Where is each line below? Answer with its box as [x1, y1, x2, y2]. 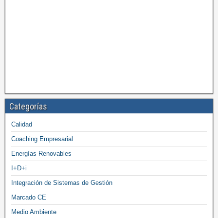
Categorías [9, 101, 47, 111]
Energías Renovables [11, 150, 72, 157]
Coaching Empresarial [11, 135, 73, 143]
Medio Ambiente [11, 208, 56, 216]
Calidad [11, 121, 32, 128]
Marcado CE [11, 194, 46, 201]
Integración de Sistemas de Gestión [11, 179, 112, 186]
